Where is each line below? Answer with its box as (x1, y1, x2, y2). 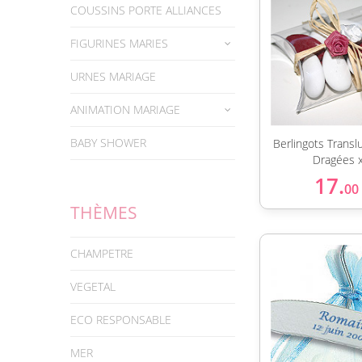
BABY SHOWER (70, 135, 146, 150)
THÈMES (70, 201, 137, 224)
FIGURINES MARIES (70, 36, 168, 51)
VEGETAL (70, 279, 116, 294)
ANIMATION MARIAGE (70, 102, 180, 117)
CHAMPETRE (70, 246, 133, 261)
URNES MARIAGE (70, 69, 156, 84)
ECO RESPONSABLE (70, 312, 171, 327)
